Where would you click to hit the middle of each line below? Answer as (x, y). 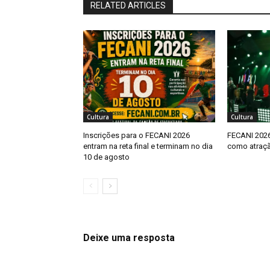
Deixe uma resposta (129, 238)
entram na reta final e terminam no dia (148, 146)
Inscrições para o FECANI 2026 (137, 136)
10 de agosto (106, 157)
